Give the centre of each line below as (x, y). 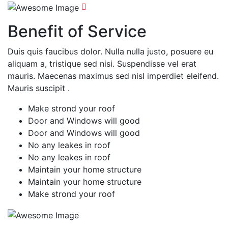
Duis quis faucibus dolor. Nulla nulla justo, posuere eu (110, 52)
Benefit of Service (77, 32)
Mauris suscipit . (39, 88)
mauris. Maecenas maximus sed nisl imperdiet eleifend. (113, 76)
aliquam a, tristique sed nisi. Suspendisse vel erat (102, 64)
